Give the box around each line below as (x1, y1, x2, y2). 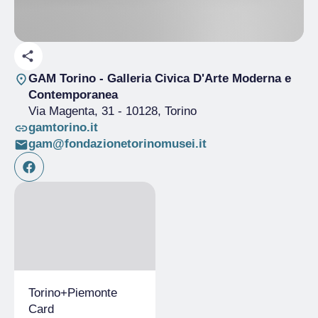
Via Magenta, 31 (28, 104, 114, 118)
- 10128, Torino (114, 104, 197, 118)
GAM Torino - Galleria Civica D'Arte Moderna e (28, 72, 291, 85)
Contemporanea (28, 88, 118, 102)
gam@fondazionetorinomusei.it (28, 137, 207, 150)
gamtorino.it (28, 121, 98, 134)
